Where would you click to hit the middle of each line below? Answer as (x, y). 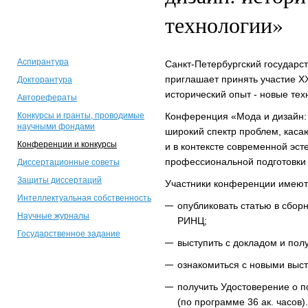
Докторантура (45, 80)
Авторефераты (47, 98)
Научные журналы (53, 216)
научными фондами (56, 127)
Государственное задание (69, 234)
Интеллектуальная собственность (84, 198)
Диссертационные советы (68, 163)
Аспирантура (43, 62)
